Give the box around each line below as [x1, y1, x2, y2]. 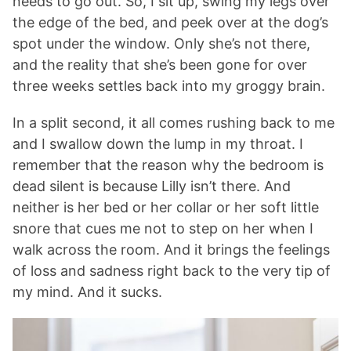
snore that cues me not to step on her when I [13, 220, 313, 237]
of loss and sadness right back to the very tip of [13, 262, 331, 279]
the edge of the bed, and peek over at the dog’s [13, 14, 328, 31]
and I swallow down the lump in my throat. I [13, 136, 303, 152]
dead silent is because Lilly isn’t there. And [13, 178, 291, 194]
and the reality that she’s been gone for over [13, 56, 307, 73]
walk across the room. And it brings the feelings [13, 241, 330, 258]
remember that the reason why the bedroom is [13, 157, 324, 173]
